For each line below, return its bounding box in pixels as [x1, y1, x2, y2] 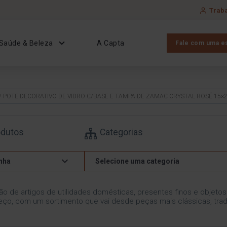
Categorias [99, 127, 143, 137]
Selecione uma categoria [95, 157, 179, 165]
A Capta [97, 39, 125, 47]
